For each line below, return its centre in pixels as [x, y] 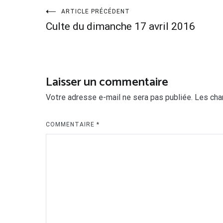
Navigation [87, 19]
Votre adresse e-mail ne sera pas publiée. [119, 97]
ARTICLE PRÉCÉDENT [96, 11]
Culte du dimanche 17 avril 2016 [120, 26]
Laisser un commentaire [107, 82]
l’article [73, 69]
